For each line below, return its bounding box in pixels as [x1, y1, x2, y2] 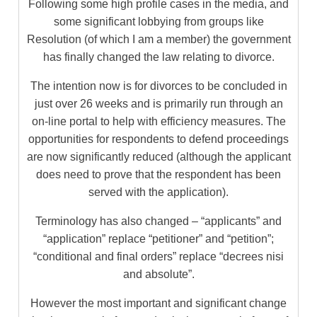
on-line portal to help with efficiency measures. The [31, 115, 286, 127]
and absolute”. [122, 267, 195, 280]
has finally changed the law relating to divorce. [42, 50, 275, 63]
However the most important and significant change [30, 296, 287, 309]
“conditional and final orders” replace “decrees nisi [33, 250, 284, 263]
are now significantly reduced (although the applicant [26, 150, 291, 163]
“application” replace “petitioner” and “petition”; [43, 232, 274, 245]
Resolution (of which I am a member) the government [26, 33, 291, 45]
